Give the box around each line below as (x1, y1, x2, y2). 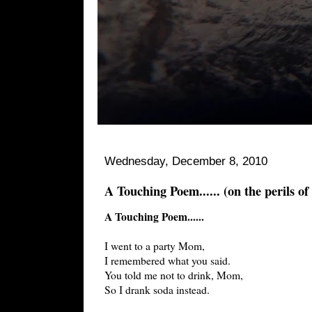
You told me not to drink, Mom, (104, 267, 243, 282)
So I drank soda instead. (104, 282, 210, 297)
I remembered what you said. (104, 253, 231, 267)
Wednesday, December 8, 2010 (104, 155, 267, 168)
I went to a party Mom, (104, 238, 205, 253)
